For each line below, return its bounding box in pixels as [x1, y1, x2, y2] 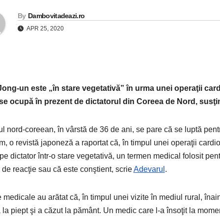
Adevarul [133, 165, 165, 174]
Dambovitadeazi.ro [28, 12, 85, 20]
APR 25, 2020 [25, 25, 64, 32]
